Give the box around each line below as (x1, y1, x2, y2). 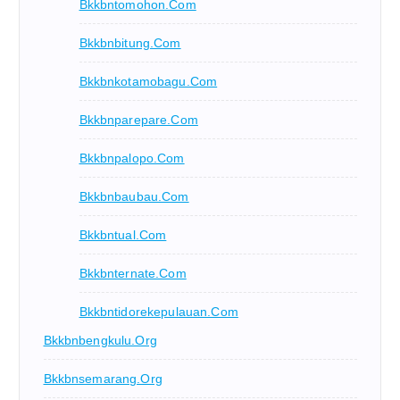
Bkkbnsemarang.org (43, 371, 162, 387)
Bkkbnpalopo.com (79, 151, 185, 166)
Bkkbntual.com (79, 228, 167, 243)
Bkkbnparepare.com (79, 112, 198, 128)
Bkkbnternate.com (79, 266, 187, 281)
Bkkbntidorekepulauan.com (79, 304, 238, 320)
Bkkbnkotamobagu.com (79, 74, 218, 89)
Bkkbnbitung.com (79, 36, 181, 51)
